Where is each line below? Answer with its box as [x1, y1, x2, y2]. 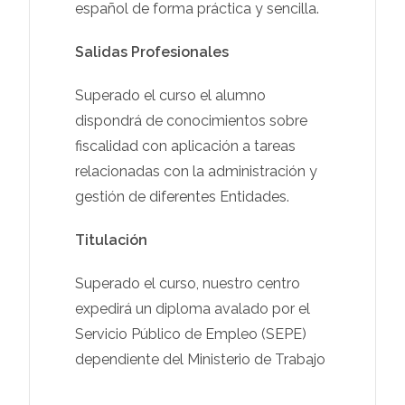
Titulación [75, 231, 148, 249]
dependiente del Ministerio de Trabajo [75, 350, 326, 368]
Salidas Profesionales [75, 42, 230, 61]
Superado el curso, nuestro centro [75, 274, 301, 292]
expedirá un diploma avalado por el [75, 299, 311, 317]
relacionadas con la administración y [75, 162, 318, 180]
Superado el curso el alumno [75, 86, 267, 104]
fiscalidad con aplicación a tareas [75, 137, 297, 155]
